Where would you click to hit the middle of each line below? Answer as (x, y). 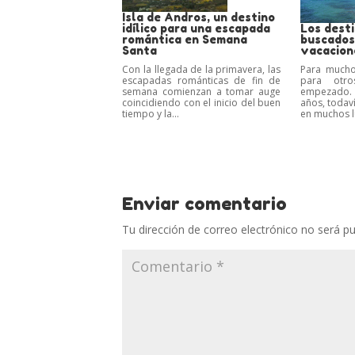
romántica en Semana (185, 39)
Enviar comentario (205, 203)
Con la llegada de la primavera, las (202, 69)
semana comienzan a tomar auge (202, 91)
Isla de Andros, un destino (199, 17)
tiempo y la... (151, 113)
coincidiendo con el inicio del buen (202, 102)
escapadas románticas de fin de (202, 80)
